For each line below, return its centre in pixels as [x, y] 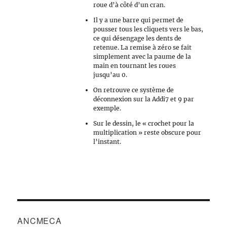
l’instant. [107, 142]
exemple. [107, 108]
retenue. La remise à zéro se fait [143, 47]
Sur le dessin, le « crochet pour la [144, 123]
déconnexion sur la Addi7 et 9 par [144, 99]
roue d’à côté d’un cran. [129, 5]
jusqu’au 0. [110, 75]
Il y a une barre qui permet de [139, 20]
